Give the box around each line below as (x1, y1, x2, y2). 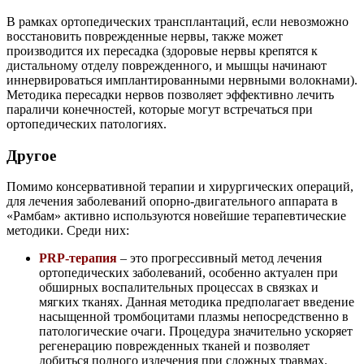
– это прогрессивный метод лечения (117, 251, 322, 266)
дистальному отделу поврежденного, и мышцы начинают (6, 58, 327, 72)
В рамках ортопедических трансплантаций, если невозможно (6, 14, 349, 28)
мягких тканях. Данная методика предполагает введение (39, 295, 354, 310)
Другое (6, 146, 56, 164)
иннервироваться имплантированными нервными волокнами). (6, 72, 357, 87)
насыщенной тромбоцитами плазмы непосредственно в (39, 310, 349, 324)
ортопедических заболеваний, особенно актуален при (39, 266, 338, 280)
